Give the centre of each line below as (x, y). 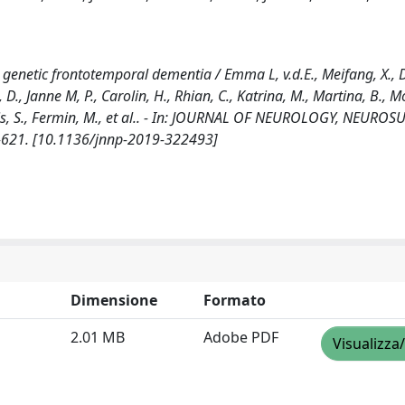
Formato (235, 300)
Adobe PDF (241, 337)
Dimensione (114, 300)
